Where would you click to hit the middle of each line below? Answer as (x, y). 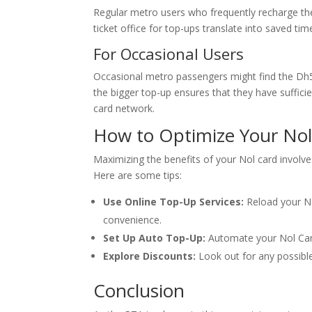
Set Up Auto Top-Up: (155, 238)
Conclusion (139, 290)
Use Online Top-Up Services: (174, 202)
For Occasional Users (169, 54)
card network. (124, 108)
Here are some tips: (138, 175)
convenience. (133, 220)
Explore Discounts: (150, 256)
